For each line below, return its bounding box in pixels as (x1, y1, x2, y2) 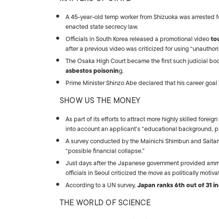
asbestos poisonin (66, 66, 119, 76)
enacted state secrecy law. (66, 22, 138, 32)
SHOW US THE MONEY (60, 94, 141, 107)
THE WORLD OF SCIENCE (60, 197, 151, 209)
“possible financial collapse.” (66, 146, 145, 156)
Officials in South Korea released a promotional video (66, 34, 211, 44)
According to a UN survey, (66, 180, 137, 190)
